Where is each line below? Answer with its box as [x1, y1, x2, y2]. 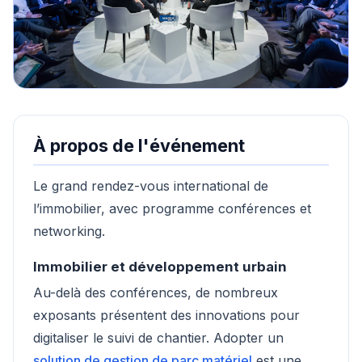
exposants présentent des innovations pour [33, 307, 300, 324]
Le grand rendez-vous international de [33, 177, 268, 194]
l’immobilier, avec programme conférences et [33, 200, 311, 217]
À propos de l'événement [33, 135, 245, 157]
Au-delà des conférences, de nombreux [33, 284, 278, 301]
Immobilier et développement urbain [33, 259, 287, 276]
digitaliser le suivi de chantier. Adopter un [33, 330, 284, 347]
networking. [33, 222, 105, 239]
